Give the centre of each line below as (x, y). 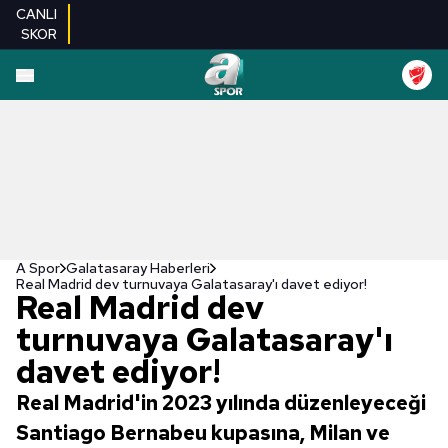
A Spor (38, 268)
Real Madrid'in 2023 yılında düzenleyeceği (221, 403)
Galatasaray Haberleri (138, 268)
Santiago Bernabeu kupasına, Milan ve (203, 433)
